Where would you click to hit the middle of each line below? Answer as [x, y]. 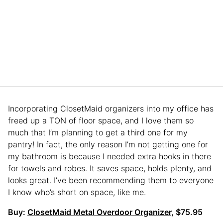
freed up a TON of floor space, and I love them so [101, 120]
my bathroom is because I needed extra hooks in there [110, 156]
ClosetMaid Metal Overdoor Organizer [99, 212]
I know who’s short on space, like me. [77, 192]
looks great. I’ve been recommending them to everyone [111, 180]
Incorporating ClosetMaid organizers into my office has [111, 108]
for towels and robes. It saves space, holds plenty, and [110, 168]
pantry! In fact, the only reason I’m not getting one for [108, 144]
